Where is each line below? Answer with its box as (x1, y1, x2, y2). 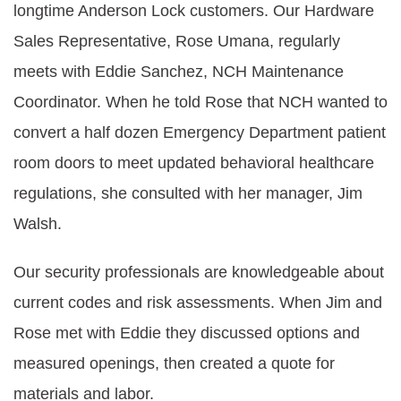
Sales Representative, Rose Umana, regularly (13, 32, 340, 50)
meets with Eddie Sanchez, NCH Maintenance (13, 63, 344, 81)
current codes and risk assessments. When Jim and (13, 294, 382, 311)
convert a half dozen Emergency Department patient (13, 124, 386, 141)
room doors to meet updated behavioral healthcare (13, 154, 374, 172)
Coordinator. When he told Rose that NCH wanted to (13, 93, 388, 111)
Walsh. (13, 215, 62, 233)
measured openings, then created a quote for (13, 354, 335, 372)
